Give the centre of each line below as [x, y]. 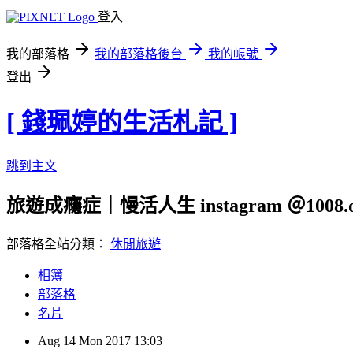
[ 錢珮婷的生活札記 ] [122, 123]
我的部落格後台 [139, 54]
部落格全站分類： [58, 243]
